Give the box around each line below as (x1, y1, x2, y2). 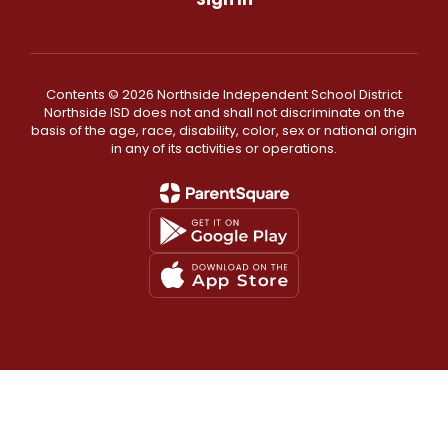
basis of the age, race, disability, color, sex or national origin (31, 121, 417, 140)
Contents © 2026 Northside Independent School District (46, 85, 402, 104)
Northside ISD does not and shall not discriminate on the (43, 103, 405, 122)
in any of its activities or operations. (111, 139, 337, 158)
